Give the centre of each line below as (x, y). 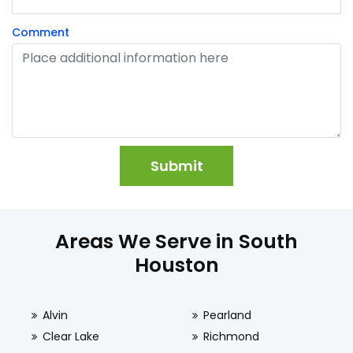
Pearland (227, 315)
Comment (41, 32)
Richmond (231, 336)
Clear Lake (71, 336)
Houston (176, 265)
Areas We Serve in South (176, 241)
